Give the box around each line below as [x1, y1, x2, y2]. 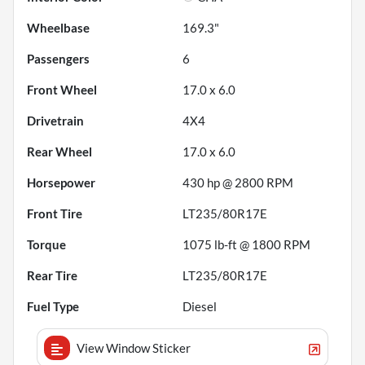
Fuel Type [27, 298, 79, 314]
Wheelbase [27, 20, 90, 35]
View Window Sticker [77, 340, 191, 355]
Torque [27, 236, 66, 252]
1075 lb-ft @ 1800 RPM [182, 236, 310, 252]
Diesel [182, 298, 217, 314]
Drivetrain [27, 112, 84, 128]
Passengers [27, 51, 90, 66]
